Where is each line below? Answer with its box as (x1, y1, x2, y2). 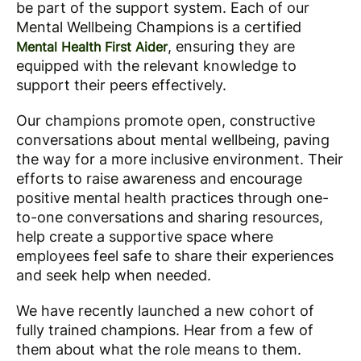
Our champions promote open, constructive (16, 112, 315, 129)
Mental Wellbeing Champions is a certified (16, 19, 301, 35)
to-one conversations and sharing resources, (16, 209, 323, 226)
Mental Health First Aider (16, 39, 168, 55)
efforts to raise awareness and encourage (16, 170, 302, 187)
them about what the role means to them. (16, 341, 301, 358)
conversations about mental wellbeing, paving (16, 131, 330, 148)
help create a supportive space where (16, 228, 273, 245)
